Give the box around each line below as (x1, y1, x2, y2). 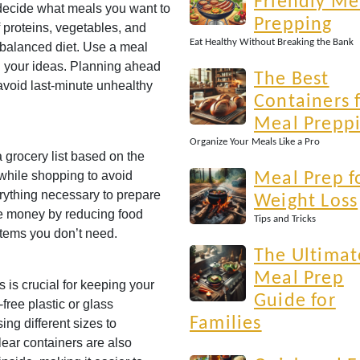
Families (190, 314, 262, 333)
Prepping (254, 15, 333, 35)
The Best (254, 70, 329, 89)
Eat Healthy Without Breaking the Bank (190, 37, 354, 47)
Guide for (254, 292, 336, 311)
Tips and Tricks (254, 214, 316, 224)
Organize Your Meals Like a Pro (190, 137, 320, 147)
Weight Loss (254, 192, 358, 211)
